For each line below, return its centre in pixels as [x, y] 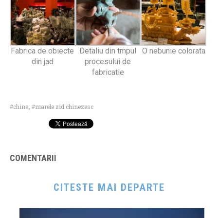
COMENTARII [33, 158]
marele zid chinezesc [64, 107]
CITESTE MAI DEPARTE [109, 188]
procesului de [108, 62]
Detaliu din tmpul [108, 51]
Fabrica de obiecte [43, 51]
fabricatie [108, 73]
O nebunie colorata [173, 51]
